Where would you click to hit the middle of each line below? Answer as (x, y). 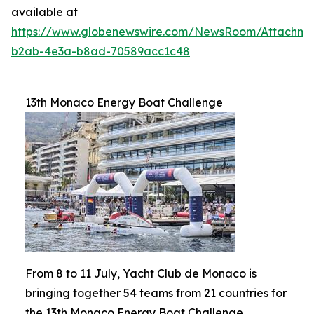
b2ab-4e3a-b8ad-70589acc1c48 (101, 51)
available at (45, 12)
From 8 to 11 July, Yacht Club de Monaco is (141, 273)
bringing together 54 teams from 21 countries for (156, 293)
